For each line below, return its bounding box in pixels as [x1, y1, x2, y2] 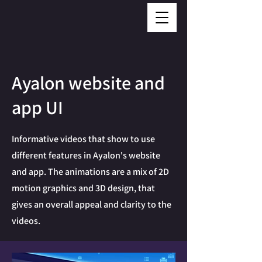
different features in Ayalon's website [12, 149, 160, 161]
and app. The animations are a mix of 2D [12, 166, 169, 178]
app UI [12, 95, 63, 119]
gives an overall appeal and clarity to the [12, 198, 171, 211]
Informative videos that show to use [12, 133, 155, 145]
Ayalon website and [12, 70, 165, 95]
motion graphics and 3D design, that [12, 182, 155, 194]
